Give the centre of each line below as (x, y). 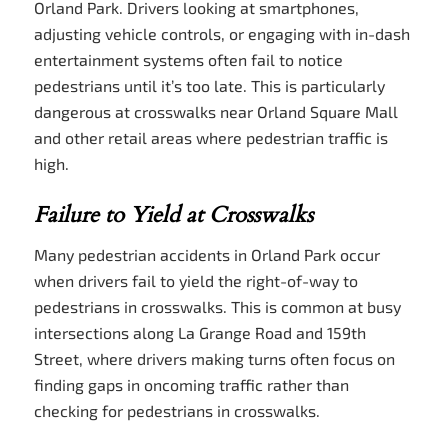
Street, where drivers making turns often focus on (214, 358)
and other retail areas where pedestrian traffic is (210, 137)
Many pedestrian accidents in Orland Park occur (206, 254)
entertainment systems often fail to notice (188, 59)
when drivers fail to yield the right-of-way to (195, 280)
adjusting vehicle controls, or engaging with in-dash (221, 33)
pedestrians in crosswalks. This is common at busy (217, 306)
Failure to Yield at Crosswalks (173, 215)
